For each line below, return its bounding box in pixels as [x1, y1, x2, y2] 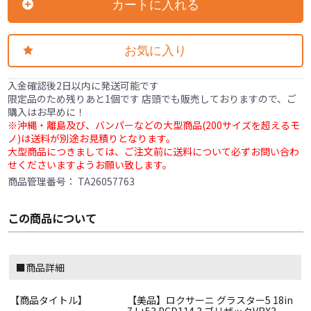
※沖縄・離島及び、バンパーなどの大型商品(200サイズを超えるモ [8, 117, 301, 132]
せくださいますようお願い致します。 [8, 157, 173, 171]
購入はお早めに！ [8, 104, 86, 119]
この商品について [8, 209, 97, 226]
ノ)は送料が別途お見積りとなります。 [8, 131, 176, 145]
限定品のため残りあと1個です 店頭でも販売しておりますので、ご [8, 91, 297, 106]
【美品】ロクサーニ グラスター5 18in [127, 292, 293, 307]
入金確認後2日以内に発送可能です [8, 78, 160, 92]
